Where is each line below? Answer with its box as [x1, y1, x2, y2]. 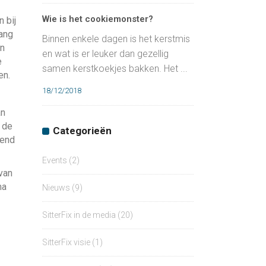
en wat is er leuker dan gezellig [42, 48, 169, 60]
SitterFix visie [42, 237, 90, 248]
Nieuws [42, 183, 70, 193]
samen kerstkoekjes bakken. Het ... [42, 63, 188, 75]
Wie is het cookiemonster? [42, 14, 153, 25]
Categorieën [53, 125, 112, 137]
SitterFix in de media [42, 210, 116, 220]
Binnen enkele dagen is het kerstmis [42, 33, 190, 45]
